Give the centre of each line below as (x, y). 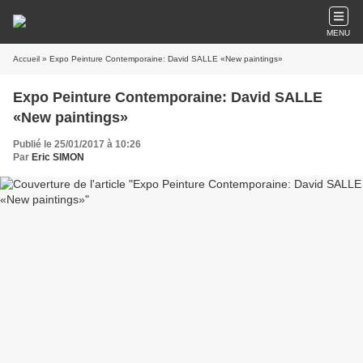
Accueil (26, 59)
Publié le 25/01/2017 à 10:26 (77, 144)
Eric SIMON (58, 157)
